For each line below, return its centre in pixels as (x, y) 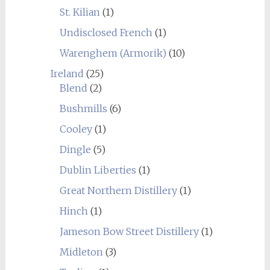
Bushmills (83, 108)
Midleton (81, 252)
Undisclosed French (106, 33)
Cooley (76, 129)
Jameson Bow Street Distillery (129, 231)
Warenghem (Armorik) (113, 53)
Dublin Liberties (98, 170)
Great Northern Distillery (118, 190)
